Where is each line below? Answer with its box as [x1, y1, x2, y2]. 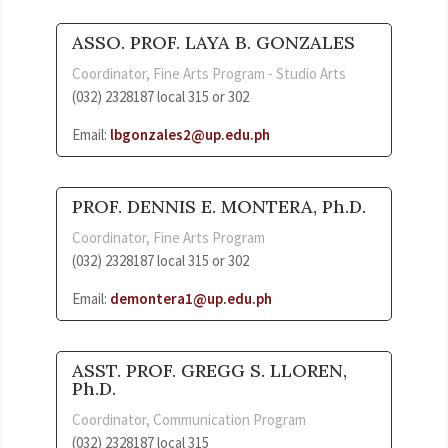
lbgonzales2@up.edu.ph [110, 124, 270, 144]
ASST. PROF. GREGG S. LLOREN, [72, 358, 347, 382]
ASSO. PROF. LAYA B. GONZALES [72, 30, 355, 54]
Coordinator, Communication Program [72, 409, 306, 429]
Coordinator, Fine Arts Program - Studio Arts [72, 63, 346, 83]
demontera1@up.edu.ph [110, 288, 272, 308]
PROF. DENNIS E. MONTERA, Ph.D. [72, 194, 366, 218]
